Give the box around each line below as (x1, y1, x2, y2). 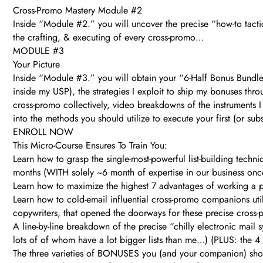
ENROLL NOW (13, 125, 73, 139)
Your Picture (13, 58, 60, 72)
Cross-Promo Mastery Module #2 (13, 4, 142, 18)
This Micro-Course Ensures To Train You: (13, 139, 167, 153)
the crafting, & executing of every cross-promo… (13, 31, 204, 45)
